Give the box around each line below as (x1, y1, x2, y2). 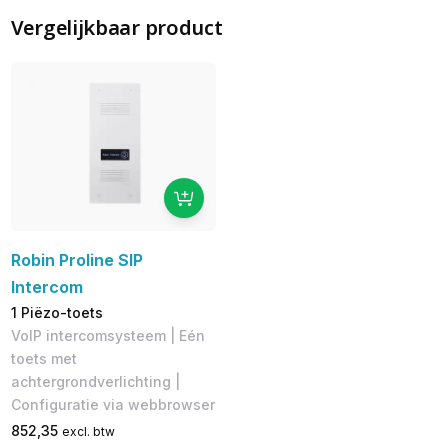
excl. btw (61, 423, 115, 439)
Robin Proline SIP (10, 249, 143, 270)
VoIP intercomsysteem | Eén (10, 326, 205, 344)
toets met (10, 349, 77, 367)
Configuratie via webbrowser (10, 395, 215, 413)
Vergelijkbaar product (10, 13, 223, 41)
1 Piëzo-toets (10, 303, 103, 321)
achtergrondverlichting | (10, 372, 180, 390)
